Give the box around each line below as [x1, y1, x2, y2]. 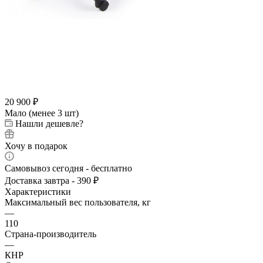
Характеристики [5, 186, 71, 197]
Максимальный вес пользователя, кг [5, 197, 151, 207]
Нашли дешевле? [15, 118, 83, 129]
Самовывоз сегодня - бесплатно [5, 163, 132, 173]
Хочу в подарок [5, 140, 68, 151]
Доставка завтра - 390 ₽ [5, 175, 99, 186]
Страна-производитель [5, 228, 96, 239]
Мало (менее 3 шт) [5, 107, 79, 118]
